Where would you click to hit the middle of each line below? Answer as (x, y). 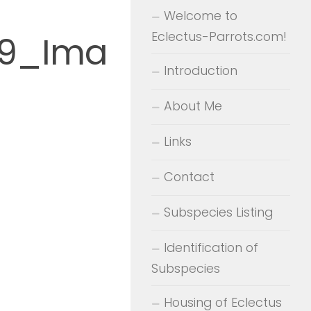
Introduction (201, 70)
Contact (189, 176)
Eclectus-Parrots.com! (219, 36)
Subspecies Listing (218, 212)
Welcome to (201, 15)
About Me (193, 106)
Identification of (211, 247)
